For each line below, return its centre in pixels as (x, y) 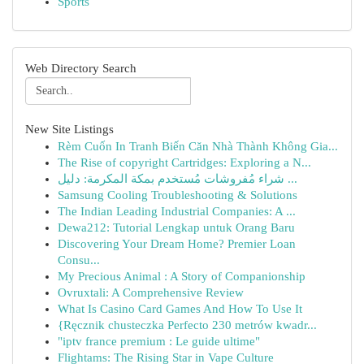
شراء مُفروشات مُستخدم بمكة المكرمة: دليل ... (291, 179)
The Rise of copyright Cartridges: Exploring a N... (184, 162)
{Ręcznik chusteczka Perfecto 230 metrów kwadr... (187, 325)
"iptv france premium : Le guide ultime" (159, 341)
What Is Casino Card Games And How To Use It (180, 309)
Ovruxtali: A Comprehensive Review (151, 292)
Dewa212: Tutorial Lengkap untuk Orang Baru (176, 227)
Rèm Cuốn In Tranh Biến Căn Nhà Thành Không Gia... (198, 146)
